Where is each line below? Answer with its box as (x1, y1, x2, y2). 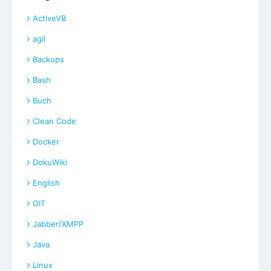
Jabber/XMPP (33, 218, 83, 229)
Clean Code (33, 116, 76, 126)
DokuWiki (33, 157, 67, 167)
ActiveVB (33, 13, 66, 23)
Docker (33, 136, 59, 146)
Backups (33, 54, 64, 64)
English (33, 177, 60, 188)
